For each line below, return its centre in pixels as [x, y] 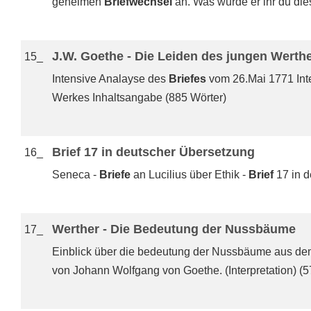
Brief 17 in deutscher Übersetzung [153, 152]
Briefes [187, 79]
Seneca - [76, 175]
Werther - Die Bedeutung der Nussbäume [174, 229]
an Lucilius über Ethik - [190, 175]
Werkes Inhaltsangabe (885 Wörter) [139, 98]
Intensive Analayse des [110, 79]
